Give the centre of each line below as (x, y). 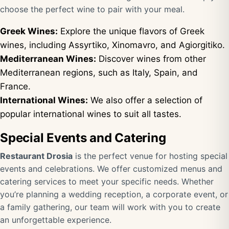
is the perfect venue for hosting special (150, 156)
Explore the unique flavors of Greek (131, 31)
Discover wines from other (151, 59)
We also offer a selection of (145, 100)
